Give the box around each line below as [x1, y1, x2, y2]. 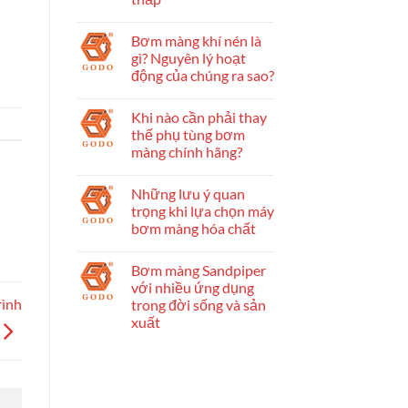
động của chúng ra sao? [130, 66, 274, 84]
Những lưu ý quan [130, 184, 245, 202]
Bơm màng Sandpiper [130, 260, 266, 279]
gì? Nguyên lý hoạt [130, 48, 246, 66]
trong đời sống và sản [130, 295, 266, 313]
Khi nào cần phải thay [130, 107, 267, 126]
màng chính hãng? [130, 142, 242, 160]
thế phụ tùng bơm [130, 125, 245, 143]
